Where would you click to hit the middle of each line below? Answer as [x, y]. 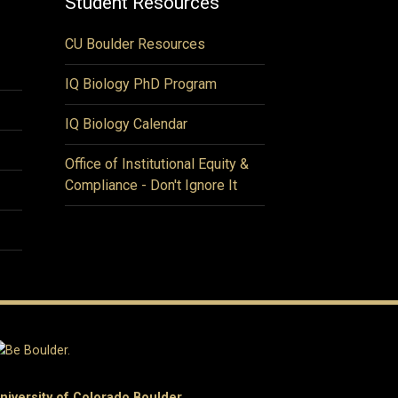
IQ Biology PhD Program [141, 84]
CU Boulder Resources [135, 44]
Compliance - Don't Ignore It [151, 185]
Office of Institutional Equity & [157, 164]
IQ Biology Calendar [126, 124]
